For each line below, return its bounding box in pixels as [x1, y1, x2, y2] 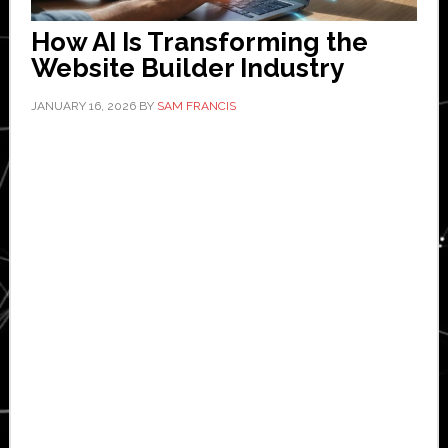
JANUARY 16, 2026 [30, 98, 136, 113]
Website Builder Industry [30, 52, 344, 83]
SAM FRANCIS [156, 98, 236, 113]
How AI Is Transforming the [30, 26, 368, 57]
